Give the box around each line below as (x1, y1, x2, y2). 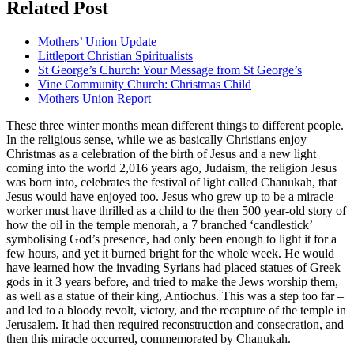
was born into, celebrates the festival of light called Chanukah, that (6, 175, 337, 189)
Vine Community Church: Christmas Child (38, 77, 251, 91)
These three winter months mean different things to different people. (6, 118, 344, 132)
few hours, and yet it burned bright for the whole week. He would (6, 246, 334, 260)
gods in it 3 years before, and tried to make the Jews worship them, (6, 274, 338, 288)
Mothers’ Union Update (38, 34, 156, 48)
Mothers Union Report (38, 91, 151, 105)
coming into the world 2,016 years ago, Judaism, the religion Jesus (6, 160, 337, 175)
